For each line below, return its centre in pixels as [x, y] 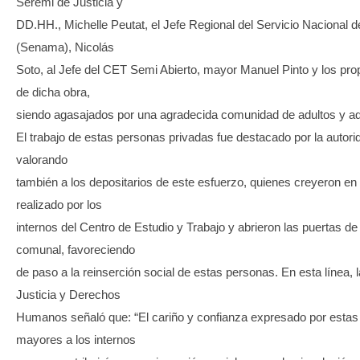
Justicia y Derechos [68, 295]
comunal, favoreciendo [76, 250]
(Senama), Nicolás [65, 47]
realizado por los [59, 205]
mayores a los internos [76, 340]
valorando [42, 160]
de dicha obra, [53, 92]
